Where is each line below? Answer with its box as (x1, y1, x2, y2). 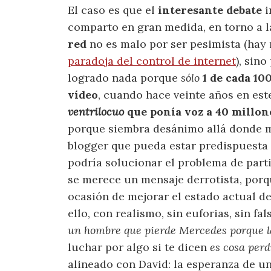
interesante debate (158, 3, 262, 18)
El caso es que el (68, 3, 158, 18)
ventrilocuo (68, 105, 124, 119)
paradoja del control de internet (68, 54, 236, 68)
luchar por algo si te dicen (68, 240, 210, 255)
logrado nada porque (68, 71, 181, 85)
